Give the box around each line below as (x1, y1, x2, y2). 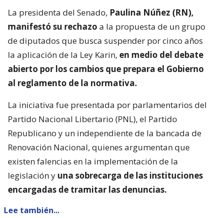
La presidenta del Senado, (8, 7, 109, 18)
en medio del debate (119, 49, 203, 61)
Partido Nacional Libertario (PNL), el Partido (8, 113, 177, 125)
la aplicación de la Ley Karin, (8, 49, 119, 61)
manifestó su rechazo (8, 21, 97, 33)
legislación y (8, 170, 55, 182)
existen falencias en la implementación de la (8, 156, 178, 167)
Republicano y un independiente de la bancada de (8, 127, 201, 139)
